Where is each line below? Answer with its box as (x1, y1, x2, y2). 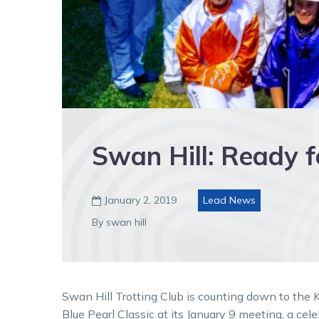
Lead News (203, 194, 256, 207)
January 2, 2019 (105, 194, 177, 207)
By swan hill (92, 216, 147, 229)
